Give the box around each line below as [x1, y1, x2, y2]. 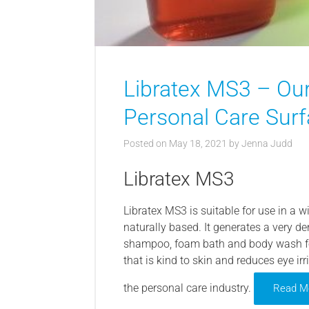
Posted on [123, 138, 169, 150]
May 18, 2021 [169, 138, 227, 150]
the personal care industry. [123, 281, 254, 295]
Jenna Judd [241, 138, 292, 150]
